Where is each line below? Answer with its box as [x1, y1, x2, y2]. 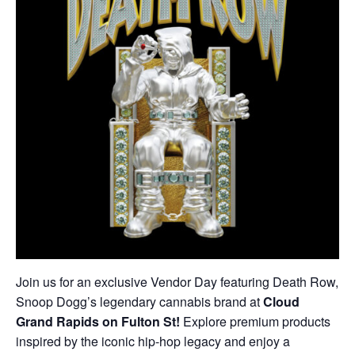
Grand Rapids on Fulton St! [16, 312, 180, 330]
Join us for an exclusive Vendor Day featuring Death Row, [16, 273, 338, 291]
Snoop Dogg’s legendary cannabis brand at [16, 292, 263, 311]
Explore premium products [180, 312, 330, 330]
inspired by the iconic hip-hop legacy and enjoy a [16, 332, 290, 350]
